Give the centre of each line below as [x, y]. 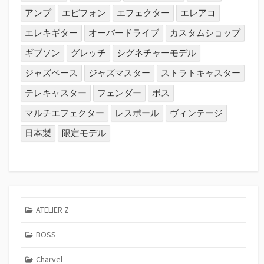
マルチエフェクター [65, 113]
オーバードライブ [124, 33]
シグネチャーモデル [157, 53]
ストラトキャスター [201, 73]
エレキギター [52, 33]
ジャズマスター [120, 73]
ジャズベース [52, 73]
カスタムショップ [205, 33]
